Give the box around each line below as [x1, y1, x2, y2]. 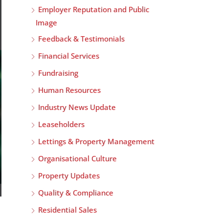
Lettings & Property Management [38, 136, 154, 146]
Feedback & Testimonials [38, 34, 125, 44]
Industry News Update [38, 102, 116, 112]
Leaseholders [38, 119, 85, 129]
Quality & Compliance [38, 188, 113, 197]
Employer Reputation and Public [38, 4, 149, 14]
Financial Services [38, 51, 99, 61]
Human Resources [38, 85, 101, 95]
